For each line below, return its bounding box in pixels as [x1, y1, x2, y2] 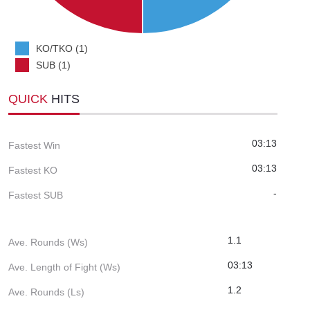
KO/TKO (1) [36, 42, 88, 54]
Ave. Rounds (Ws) [8, 236, 88, 248]
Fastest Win [8, 139, 60, 151]
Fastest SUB [8, 189, 63, 201]
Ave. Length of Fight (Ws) [8, 261, 120, 273]
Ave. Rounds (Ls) [8, 286, 84, 298]
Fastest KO [8, 164, 57, 176]
